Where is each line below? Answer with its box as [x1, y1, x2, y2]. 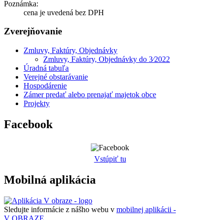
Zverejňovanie [4, 26, 62, 37]
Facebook [4, 118, 53, 131]
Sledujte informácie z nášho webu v [4, 205, 116, 214]
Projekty [24, 99, 50, 108]
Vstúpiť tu [94, 154, 126, 163]
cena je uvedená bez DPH [24, 8, 104, 17]
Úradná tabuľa [24, 64, 69, 73]
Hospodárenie [24, 82, 67, 90]
